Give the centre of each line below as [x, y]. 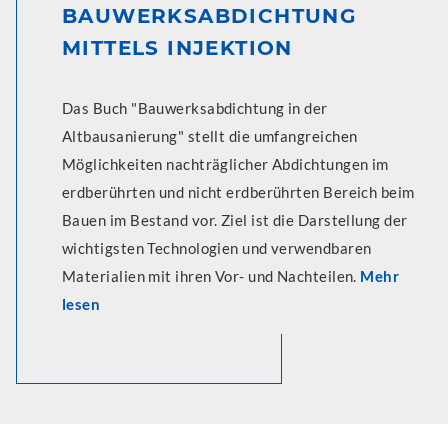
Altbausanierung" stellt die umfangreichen [210, 135]
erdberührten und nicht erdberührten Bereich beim [238, 191]
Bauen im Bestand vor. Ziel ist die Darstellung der [235, 219]
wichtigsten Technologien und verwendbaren [217, 247]
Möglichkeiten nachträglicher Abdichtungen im [225, 163]
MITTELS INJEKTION [177, 47]
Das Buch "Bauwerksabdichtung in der [195, 107]
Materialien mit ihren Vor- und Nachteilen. [211, 275]
